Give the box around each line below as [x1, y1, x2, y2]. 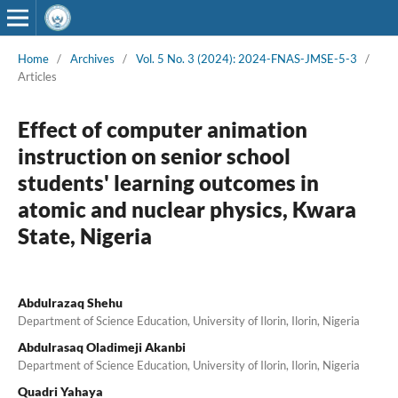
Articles [17, 68, 57, 84]
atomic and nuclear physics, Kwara [17, 195, 356, 222]
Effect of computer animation [17, 115, 307, 142]
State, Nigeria [17, 222, 152, 249]
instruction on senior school [17, 142, 291, 169]
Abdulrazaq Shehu [17, 294, 123, 310]
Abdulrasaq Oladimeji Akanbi [17, 338, 186, 354]
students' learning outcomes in [17, 169, 319, 195]
